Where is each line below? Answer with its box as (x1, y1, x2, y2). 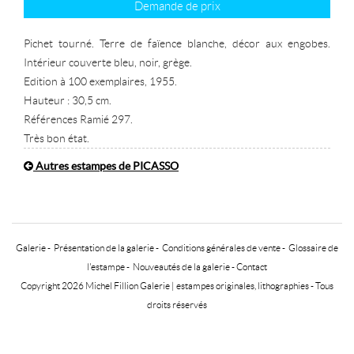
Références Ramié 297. (24, 113, 133, 126)
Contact (236, 262, 267, 273)
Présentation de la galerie (54, 243, 154, 254)
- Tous (309, 281, 333, 292)
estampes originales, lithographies (176, 281, 309, 292)
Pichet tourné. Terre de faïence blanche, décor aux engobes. (24, 37, 330, 51)
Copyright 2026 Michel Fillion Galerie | (21, 281, 176, 292)
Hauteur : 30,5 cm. (24, 94, 111, 107)
